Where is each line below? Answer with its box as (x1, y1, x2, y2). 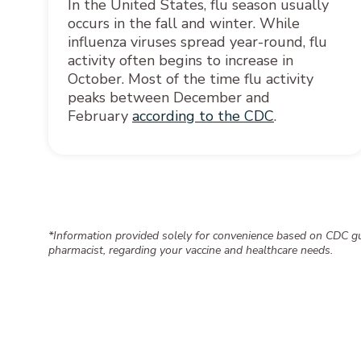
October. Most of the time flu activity (68, 68, 313, 89)
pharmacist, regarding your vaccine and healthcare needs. (48, 242, 333, 258)
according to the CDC (132, 106, 274, 126)
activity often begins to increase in (68, 50, 293, 70)
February (68, 106, 132, 126)
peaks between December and (68, 87, 270, 107)
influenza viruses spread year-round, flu (68, 31, 327, 52)
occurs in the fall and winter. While (68, 13, 300, 33)
